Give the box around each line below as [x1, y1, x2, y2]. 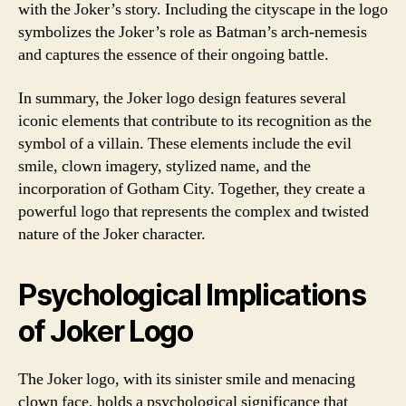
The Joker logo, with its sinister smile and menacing [18, 368, 355, 390]
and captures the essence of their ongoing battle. [18, 44, 329, 65]
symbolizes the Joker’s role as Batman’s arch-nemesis [18, 22, 367, 43]
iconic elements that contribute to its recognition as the [18, 110, 372, 131]
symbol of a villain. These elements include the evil [18, 132, 352, 154]
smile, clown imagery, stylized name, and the [18, 155, 311, 177]
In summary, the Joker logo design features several [18, 87, 346, 109]
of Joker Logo [18, 313, 193, 349]
